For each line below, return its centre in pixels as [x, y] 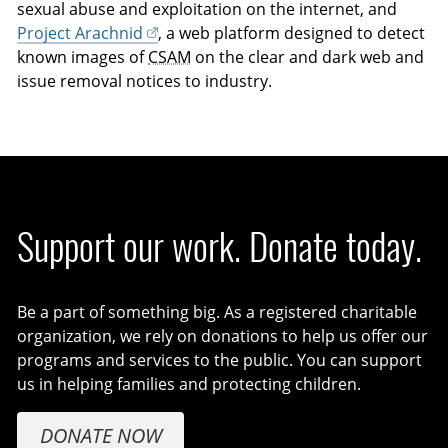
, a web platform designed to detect [291, 32]
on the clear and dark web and [308, 56]
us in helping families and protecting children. [189, 383]
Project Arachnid [80, 32]
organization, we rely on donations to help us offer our [223, 335]
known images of [83, 56]
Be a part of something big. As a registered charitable [217, 311]
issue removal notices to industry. [145, 80]
